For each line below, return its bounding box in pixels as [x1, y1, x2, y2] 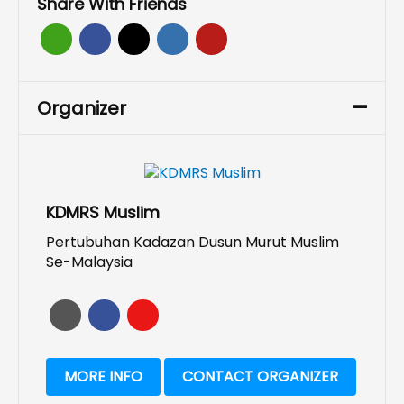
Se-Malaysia [46, 252, 133, 273]
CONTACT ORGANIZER [182, 365, 338, 387]
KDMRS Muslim [46, 201, 160, 225]
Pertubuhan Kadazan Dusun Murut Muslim [46, 232, 339, 253]
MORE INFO [64, 365, 142, 387]
